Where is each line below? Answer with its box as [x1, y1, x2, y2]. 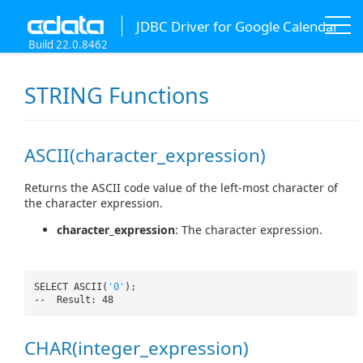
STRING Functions [24, 80, 209, 111]
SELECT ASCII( [34, 280, 108, 293]
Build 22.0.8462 [28, 37, 108, 52]
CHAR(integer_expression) [24, 335, 249, 361]
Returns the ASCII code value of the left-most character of [24, 179, 338, 195]
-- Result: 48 [34, 293, 113, 305]
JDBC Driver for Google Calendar [135, 16, 339, 36]
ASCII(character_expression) [24, 143, 266, 169]
